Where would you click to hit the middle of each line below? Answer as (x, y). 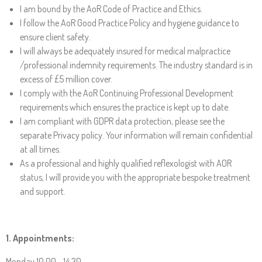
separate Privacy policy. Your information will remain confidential (136, 135)
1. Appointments (39, 238)
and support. (43, 191)
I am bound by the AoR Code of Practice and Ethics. (111, 9)
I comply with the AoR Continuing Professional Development (127, 93)
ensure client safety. (55, 37)
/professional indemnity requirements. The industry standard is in (136, 65)
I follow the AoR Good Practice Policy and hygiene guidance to (130, 23)
